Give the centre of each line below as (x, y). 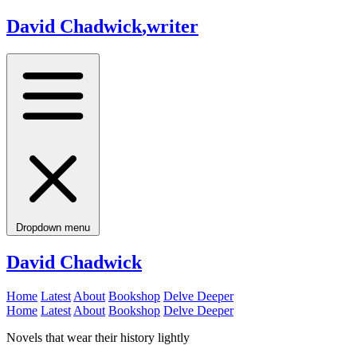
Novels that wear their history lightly (98, 337)
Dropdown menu (53, 227)
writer (173, 26)
